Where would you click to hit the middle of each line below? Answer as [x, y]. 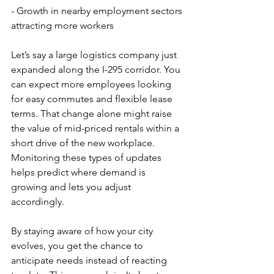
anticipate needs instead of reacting [90, 260]
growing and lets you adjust [72, 187]
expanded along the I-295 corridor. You [97, 69]
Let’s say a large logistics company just [95, 55]
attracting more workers [62, 25]
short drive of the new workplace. [84, 143]
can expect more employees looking [92, 84]
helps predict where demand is [80, 172]
